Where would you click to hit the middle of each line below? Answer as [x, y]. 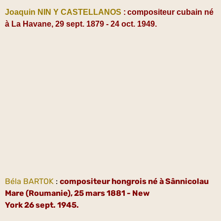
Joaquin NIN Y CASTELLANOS [63, 12]
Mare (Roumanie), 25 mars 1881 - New [77, 193]
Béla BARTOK [29, 181]
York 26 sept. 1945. [42, 205]
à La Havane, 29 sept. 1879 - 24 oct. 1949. [81, 24]
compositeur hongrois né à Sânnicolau [134, 181]
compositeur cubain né [170, 12]
